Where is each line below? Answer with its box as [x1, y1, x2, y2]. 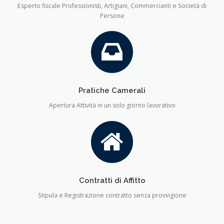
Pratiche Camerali [78, 86, 145, 95]
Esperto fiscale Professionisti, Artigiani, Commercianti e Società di [17, 1, 206, 10]
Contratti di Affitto [78, 175, 145, 184]
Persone [99, 11, 124, 20]
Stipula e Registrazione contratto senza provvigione [37, 190, 186, 199]
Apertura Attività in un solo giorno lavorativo [48, 101, 175, 110]
